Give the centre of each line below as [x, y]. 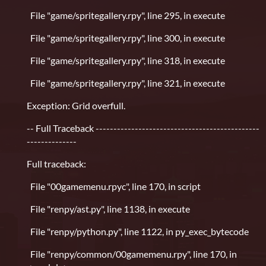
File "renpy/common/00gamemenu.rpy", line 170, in [132, 254]
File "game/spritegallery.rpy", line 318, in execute [126, 61]
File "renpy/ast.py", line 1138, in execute [108, 209]
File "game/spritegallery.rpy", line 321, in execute [126, 83]
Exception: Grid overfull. [76, 106]
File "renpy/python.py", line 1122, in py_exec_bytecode [138, 232]
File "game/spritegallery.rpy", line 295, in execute [126, 15]
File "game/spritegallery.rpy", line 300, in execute [126, 38]
